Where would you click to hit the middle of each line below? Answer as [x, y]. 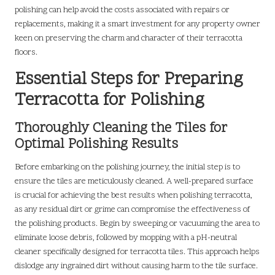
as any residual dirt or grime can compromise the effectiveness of [133, 209]
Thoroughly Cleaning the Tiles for [121, 128]
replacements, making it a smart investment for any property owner [137, 24]
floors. [26, 52]
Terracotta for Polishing [110, 100]
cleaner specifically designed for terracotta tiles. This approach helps [137, 252]
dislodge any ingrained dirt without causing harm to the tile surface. [136, 266]
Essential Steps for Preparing [129, 79]
